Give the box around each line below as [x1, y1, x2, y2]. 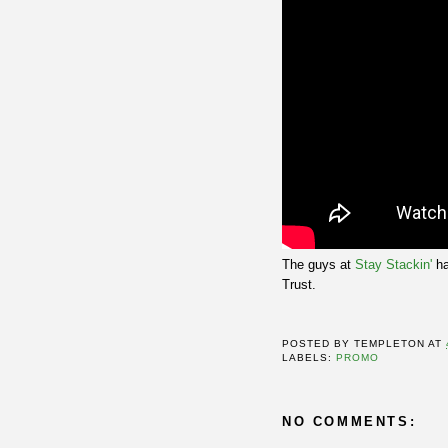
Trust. [282, 276, 316, 292]
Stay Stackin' [355, 256, 432, 272]
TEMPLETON [354, 338, 426, 350]
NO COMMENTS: [282, 414, 417, 430]
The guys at [282, 256, 355, 272]
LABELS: [282, 352, 337, 364]
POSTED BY [282, 338, 355, 350]
